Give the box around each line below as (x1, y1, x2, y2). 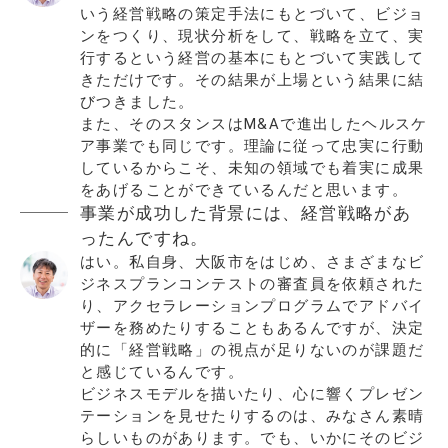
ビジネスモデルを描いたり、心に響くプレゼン (80, 384, 425, 403)
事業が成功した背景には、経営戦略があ (80, 202, 412, 223)
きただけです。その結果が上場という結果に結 (80, 70, 425, 89)
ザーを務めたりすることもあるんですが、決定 (80, 318, 425, 337)
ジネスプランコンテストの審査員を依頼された (80, 274, 425, 293)
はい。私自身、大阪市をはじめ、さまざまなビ (80, 252, 425, 271)
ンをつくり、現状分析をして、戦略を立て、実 (80, 26, 425, 45)
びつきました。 (80, 92, 195, 111)
